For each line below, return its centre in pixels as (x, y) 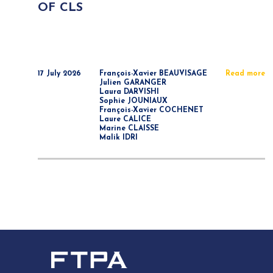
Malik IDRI (119, 138)
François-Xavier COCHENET (152, 110)
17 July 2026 (59, 74)
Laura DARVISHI (129, 92)
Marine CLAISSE (129, 129)
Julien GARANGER (133, 83)
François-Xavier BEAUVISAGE (154, 74)
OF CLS (60, 8)
